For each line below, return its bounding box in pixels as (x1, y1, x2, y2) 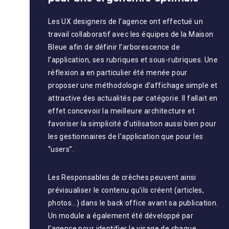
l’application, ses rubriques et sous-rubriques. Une (48, 55, 218, 64)
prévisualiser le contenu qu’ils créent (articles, (48, 186, 204, 194)
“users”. (48, 145, 75, 153)
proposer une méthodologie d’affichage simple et (48, 81, 218, 89)
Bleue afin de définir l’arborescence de (48, 42, 180, 51)
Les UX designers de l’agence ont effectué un (48, 17, 203, 26)
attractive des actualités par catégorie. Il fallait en (48, 94, 218, 102)
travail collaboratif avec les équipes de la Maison (48, 30, 214, 38)
